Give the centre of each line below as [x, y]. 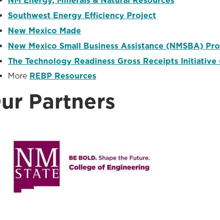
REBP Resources [63, 76]
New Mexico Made [44, 31]
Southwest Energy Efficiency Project [82, 16]
